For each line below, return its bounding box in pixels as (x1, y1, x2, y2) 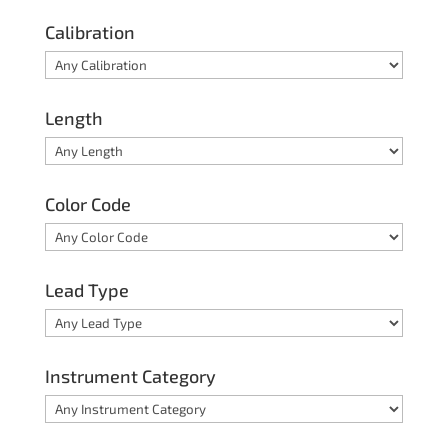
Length (44, 107, 103, 130)
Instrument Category (44, 365, 216, 388)
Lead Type (44, 279, 129, 302)
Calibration (44, 21, 135, 44)
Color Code (44, 193, 131, 216)
